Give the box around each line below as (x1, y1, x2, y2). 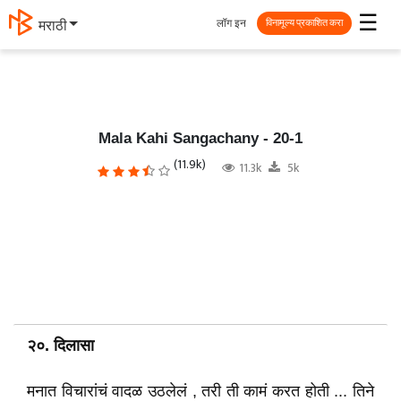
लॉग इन (217, 13, 246, 32)
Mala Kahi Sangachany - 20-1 (98, 130, 303, 147)
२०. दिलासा (27, 337, 94, 354)
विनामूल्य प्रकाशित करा (266, 14, 343, 31)
